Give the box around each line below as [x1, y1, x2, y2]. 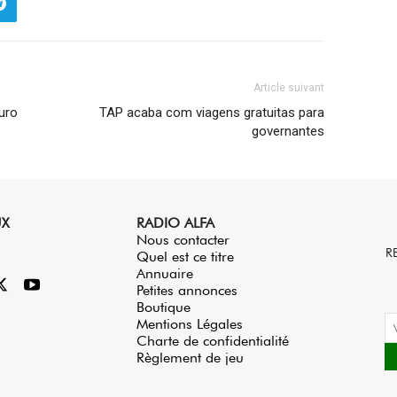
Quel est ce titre [136, 247, 234, 265]
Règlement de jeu [136, 348, 244, 366]
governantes [252, 122, 325, 139]
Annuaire [136, 264, 193, 282]
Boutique [136, 298, 191, 315]
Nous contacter [136, 230, 230, 248]
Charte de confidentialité [136, 331, 289, 349]
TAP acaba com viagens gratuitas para [99, 104, 325, 121]
